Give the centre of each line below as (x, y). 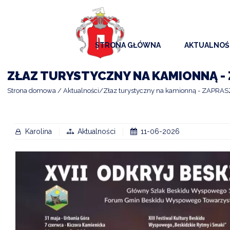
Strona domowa (32, 90)
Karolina (39, 131)
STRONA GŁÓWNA (128, 45)
